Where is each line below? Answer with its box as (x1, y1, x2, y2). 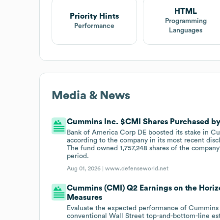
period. (67, 152, 89, 160)
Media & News (52, 89, 130, 102)
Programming (165, 18, 207, 25)
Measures (67, 193, 103, 201)
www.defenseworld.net (105, 165, 169, 171)
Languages (169, 27, 203, 34)
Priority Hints (70, 12, 119, 20)
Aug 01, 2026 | (67, 165, 106, 171)
